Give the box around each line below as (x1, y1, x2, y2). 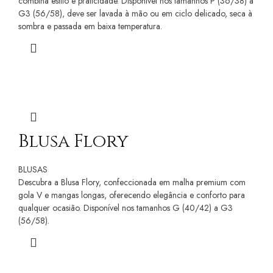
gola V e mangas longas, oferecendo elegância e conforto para (18, 188, 245, 201)
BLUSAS (18, 163, 48, 175)
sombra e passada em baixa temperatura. (18, 19, 162, 32)
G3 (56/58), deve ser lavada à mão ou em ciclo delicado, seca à (18, 7, 252, 19)
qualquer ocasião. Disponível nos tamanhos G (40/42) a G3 (18, 201, 233, 214)
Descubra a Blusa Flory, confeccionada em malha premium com (18, 175, 246, 188)
